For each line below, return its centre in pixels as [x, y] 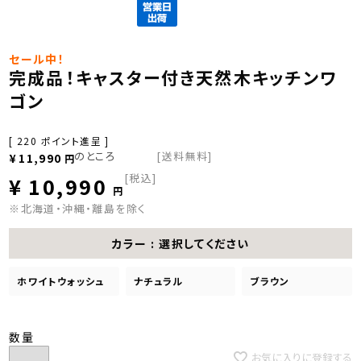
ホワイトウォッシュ [61, 280]
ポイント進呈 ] [75, 140]
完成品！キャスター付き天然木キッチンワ [174, 77]
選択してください [204, 243]
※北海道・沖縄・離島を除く [78, 208]
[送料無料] [185, 156]
